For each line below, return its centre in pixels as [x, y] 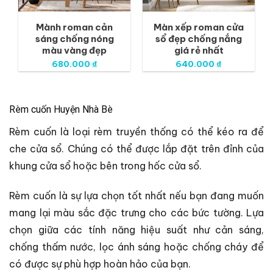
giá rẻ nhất [199, 51]
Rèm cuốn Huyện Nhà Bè [61, 110]
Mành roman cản [74, 27]
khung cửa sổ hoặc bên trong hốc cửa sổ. [105, 166]
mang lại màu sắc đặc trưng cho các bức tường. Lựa [136, 212]
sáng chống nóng [74, 39]
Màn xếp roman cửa [199, 27]
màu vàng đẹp [74, 51]
